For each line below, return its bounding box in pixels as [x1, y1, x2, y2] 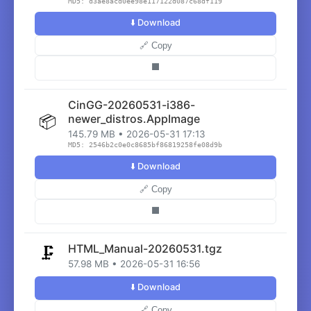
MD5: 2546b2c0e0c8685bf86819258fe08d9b [68, 141, 222, 149]
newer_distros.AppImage [68, 112, 200, 126]
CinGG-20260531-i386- [68, 98, 195, 112]
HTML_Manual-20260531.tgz [68, 242, 222, 255]
